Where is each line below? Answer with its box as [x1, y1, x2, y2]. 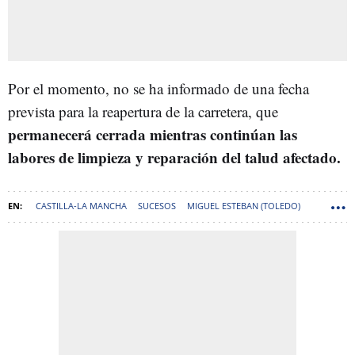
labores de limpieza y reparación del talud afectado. [8, 146, 341, 168]
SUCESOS [138, 199, 176, 212]
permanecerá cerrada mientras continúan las [8, 123, 297, 145]
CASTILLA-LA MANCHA [36, 199, 127, 212]
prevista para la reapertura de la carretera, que [8, 101, 278, 121]
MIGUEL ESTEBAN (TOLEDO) [187, 199, 300, 212]
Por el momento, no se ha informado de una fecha [8, 78, 309, 98]
